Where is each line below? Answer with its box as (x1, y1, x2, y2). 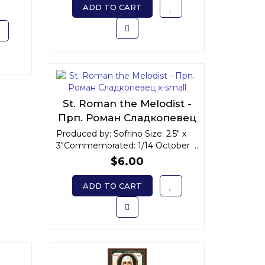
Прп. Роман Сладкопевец (57, 112, 196, 124)
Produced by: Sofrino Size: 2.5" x (56, 128, 186, 139)
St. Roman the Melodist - (62, 98, 192, 109)
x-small (108, 126, 146, 138)
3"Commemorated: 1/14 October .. (56, 140, 198, 151)
